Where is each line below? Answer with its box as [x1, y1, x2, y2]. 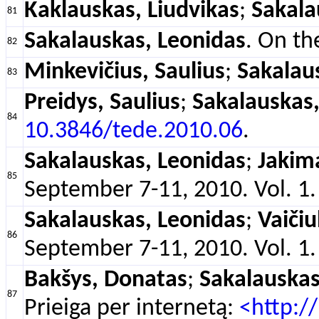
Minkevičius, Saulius [24, 61, 225, 84]
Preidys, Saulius [24, 91, 180, 115]
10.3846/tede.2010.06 [24, 120, 243, 143]
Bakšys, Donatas [24, 268, 187, 292]
